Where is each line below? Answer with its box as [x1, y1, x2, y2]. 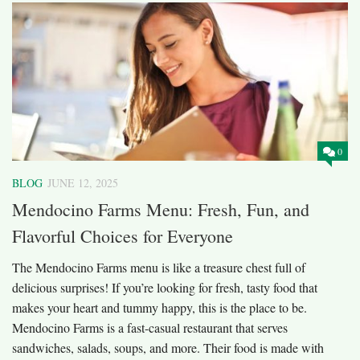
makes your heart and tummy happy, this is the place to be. [12, 298, 307, 316]
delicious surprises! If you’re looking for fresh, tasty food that [12, 278, 317, 296]
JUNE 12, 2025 [47, 174, 118, 190]
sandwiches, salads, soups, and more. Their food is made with [12, 338, 324, 356]
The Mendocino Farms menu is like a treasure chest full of [12, 258, 305, 276]
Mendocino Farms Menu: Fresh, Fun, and [12, 197, 309, 221]
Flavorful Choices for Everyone [12, 223, 233, 247]
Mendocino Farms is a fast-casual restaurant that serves [12, 318, 288, 336]
